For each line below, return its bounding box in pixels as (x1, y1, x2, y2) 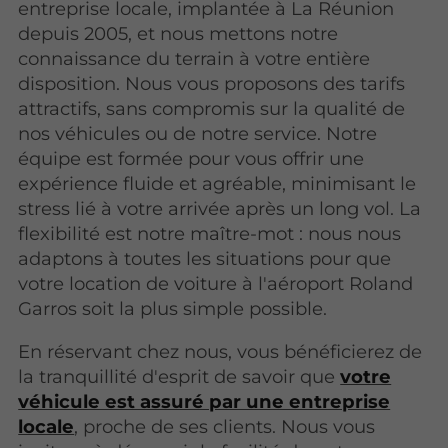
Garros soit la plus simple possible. (18, 297, 328, 321)
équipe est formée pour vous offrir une (18, 147, 365, 171)
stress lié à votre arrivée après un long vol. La (18, 197, 422, 221)
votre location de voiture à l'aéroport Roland (18, 272, 414, 296)
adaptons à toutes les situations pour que (18, 247, 392, 271)
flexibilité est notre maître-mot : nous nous (18, 222, 402, 246)
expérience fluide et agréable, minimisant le (18, 172, 417, 196)
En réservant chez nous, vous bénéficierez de (18, 340, 423, 364)
